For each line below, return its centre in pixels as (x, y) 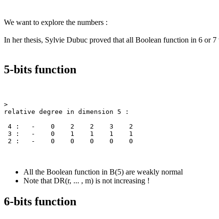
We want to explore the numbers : (56, 22)
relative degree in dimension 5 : (66, 112)
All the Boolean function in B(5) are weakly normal (103, 172)
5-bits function (40, 69)
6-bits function (40, 202)
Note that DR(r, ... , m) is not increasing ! (87, 181)
